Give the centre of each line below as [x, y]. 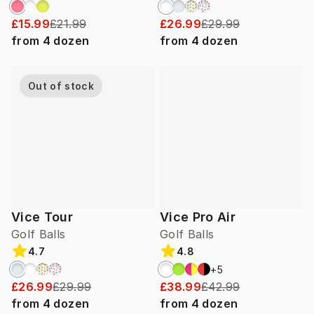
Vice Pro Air [198, 217]
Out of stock [61, 86]
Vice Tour [42, 217]
